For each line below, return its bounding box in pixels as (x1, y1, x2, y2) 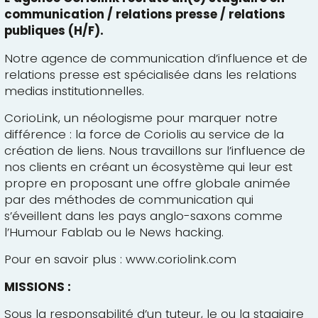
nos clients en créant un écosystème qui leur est (4, 158, 292, 175)
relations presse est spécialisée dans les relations (4, 65, 297, 83)
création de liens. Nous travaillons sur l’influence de (4, 141, 305, 159)
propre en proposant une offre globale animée (4, 174, 290, 192)
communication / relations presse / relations (4, 6, 285, 23)
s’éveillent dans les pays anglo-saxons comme (4, 207, 283, 224)
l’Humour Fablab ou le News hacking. (4, 223, 224, 241)
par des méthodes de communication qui (4, 190, 253, 208)
